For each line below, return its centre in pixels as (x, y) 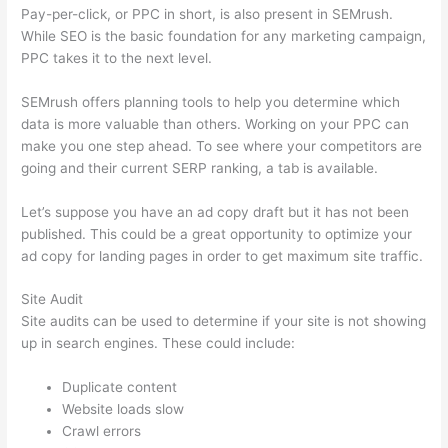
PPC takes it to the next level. (117, 57)
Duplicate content (120, 387)
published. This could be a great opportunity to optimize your (217, 233)
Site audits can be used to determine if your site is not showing (224, 321)
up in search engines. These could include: (158, 343)
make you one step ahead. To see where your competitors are (222, 145)
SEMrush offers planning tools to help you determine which (211, 101)
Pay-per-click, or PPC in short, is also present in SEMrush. (207, 13)
